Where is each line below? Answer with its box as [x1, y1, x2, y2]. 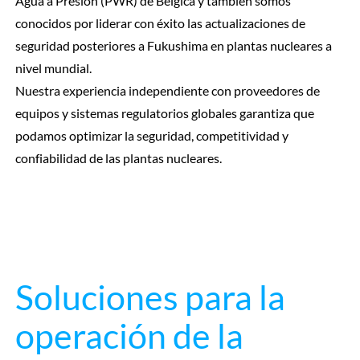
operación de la [14, 314, 243, 356]
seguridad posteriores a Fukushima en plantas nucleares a [14, 38, 332, 54]
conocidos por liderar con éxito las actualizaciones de [14, 15, 305, 31]
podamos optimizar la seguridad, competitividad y [14, 128, 288, 144]
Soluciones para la [14, 276, 285, 317]
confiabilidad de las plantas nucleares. [14, 150, 222, 166]
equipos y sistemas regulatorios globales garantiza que [14, 105, 314, 121]
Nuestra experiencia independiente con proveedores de [14, 83, 320, 99]
